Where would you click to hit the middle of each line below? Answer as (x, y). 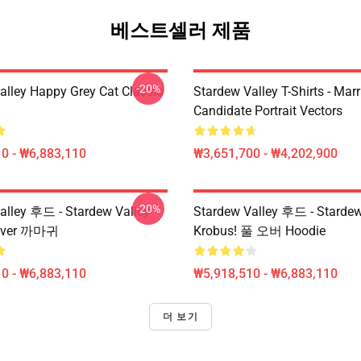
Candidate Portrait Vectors (268, 111)
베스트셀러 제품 (180, 31)
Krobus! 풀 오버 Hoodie (259, 231)
